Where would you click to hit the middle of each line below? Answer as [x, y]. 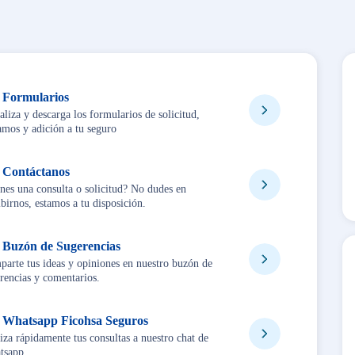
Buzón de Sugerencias [61, 246]
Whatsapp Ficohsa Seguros [75, 320]
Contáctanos [36, 171]
